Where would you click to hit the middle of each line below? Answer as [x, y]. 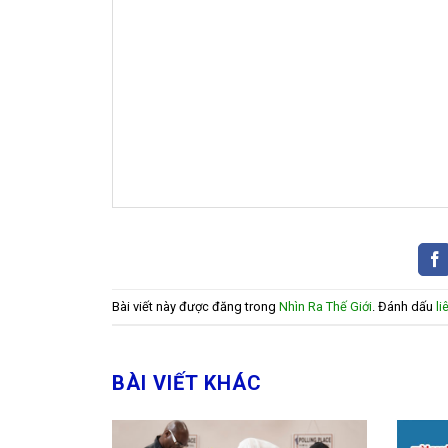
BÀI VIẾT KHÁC [187, 383]
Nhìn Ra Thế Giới [325, 306]
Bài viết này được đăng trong [195, 306]
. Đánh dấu [404, 306]
